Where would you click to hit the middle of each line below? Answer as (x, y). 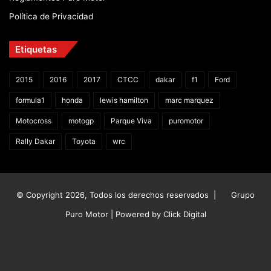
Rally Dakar (35, 141)
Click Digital (184, 214)
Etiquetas (36, 49)
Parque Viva (131, 120)
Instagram (196, 244)
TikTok (216, 244)
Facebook (108, 244)
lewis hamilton (124, 100)
